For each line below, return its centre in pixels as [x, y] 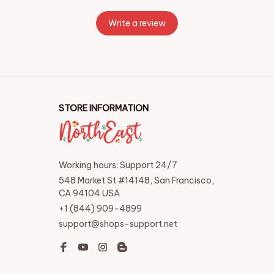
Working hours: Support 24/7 [118, 165]
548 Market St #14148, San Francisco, [136, 180]
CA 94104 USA [89, 193]
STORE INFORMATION [104, 108]
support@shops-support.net [118, 224]
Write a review [137, 24]
